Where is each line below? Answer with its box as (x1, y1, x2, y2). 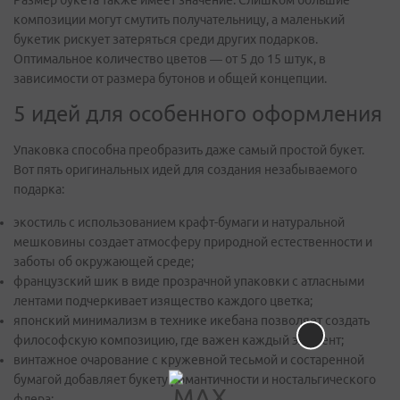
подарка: (13, 182, 64, 196)
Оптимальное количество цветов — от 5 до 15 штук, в (13, 52, 326, 66)
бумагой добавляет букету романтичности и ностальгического (13, 372, 376, 387)
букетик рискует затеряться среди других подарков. (13, 32, 318, 46)
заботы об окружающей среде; (13, 254, 194, 269)
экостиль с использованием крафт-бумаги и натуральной (13, 215, 345, 229)
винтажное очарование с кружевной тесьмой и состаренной (13, 353, 364, 367)
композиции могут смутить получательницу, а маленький (13, 12, 345, 27)
